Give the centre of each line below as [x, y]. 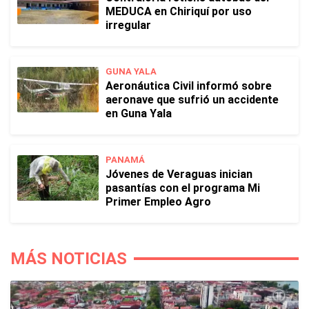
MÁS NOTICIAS [69, 259]
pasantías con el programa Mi [183, 188]
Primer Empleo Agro [158, 202]
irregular [128, 25]
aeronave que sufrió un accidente [192, 100]
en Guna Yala [139, 113]
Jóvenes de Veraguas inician [179, 174]
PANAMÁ [125, 160]
